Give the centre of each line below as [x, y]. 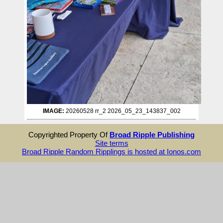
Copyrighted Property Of [69, 134]
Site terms [111, 143]
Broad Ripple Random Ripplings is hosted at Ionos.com [111, 151]
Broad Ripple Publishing [152, 134]
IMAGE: [53, 111]
